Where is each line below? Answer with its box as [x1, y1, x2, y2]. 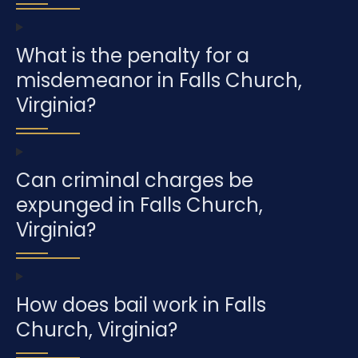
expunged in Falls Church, [16, 192, 263, 219]
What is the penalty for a [16, 42, 249, 70]
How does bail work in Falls [16, 292, 266, 319]
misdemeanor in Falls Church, [16, 67, 302, 94]
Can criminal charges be [16, 167, 253, 194]
